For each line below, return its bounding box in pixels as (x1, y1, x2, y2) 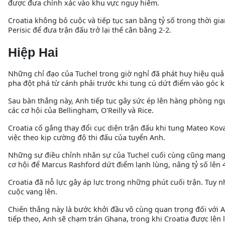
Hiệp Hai (8, 45, 58, 60)
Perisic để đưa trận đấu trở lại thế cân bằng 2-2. (8, 25, 171, 35)
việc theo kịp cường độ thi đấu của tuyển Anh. (8, 133, 165, 143)
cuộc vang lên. (8, 187, 57, 197)
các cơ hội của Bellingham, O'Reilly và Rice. (8, 105, 154, 116)
